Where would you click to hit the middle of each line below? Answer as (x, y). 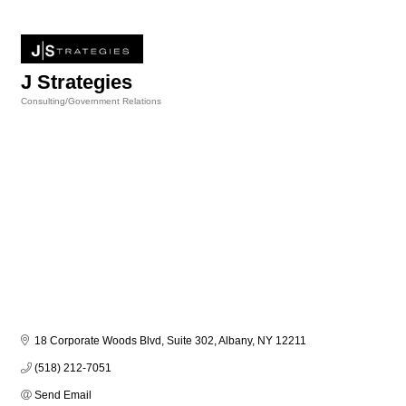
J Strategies (77, 82)
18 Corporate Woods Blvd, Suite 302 (124, 340)
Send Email (63, 395)
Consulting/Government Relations (91, 101)
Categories (44, 114)
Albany (235, 340)
